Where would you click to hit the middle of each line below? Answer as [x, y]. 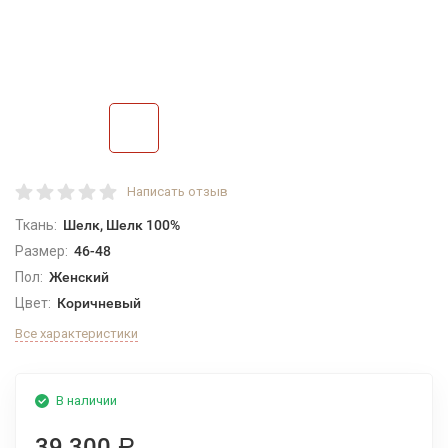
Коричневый [98, 303]
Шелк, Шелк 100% [121, 225]
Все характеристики [76, 333]
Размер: [41, 251]
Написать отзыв [177, 191]
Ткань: [36, 225]
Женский [78, 277]
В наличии [86, 400]
